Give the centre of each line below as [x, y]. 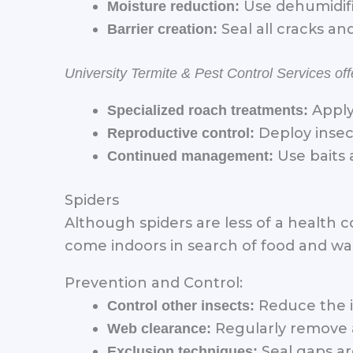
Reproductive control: [181, 133]
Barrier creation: [162, 29]
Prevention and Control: [154, 282]
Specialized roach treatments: [208, 110]
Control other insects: [181, 305]
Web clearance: [159, 328]
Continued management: [190, 156]
